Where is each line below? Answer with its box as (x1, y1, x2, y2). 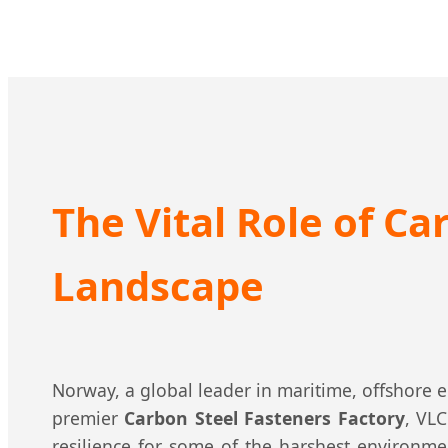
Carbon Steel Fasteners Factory (124, 405, 405, 430)
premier (52, 405, 125, 430)
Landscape (52, 258, 264, 314)
